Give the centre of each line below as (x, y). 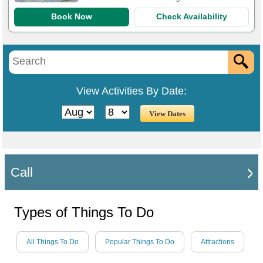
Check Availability (191, 17)
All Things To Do (53, 242)
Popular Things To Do (140, 242)
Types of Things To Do (84, 213)
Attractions (218, 242)
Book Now (72, 17)
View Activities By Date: (131, 91)
